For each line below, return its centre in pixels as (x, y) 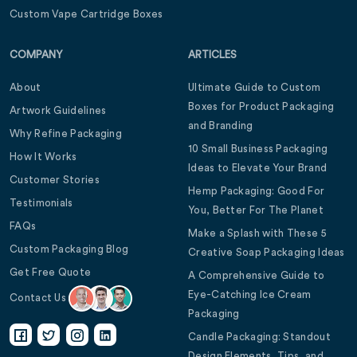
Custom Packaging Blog (69, 249)
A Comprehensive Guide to (257, 275)
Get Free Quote (51, 272)
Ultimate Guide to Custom (255, 87)
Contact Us (39, 297)
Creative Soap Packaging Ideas (267, 252)
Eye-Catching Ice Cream (250, 294)
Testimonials (41, 203)
